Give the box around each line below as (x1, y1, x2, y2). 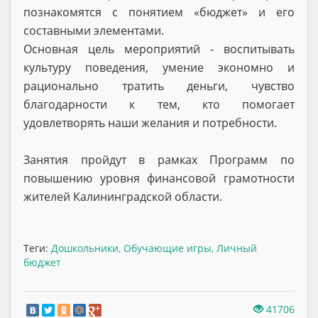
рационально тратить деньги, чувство (23, 77, 295, 94)
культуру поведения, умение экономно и (23, 59, 295, 75)
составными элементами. (23, 22, 164, 38)
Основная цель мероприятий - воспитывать (23, 40, 295, 57)
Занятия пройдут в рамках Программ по (23, 151, 295, 168)
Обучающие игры (124, 241, 212, 255)
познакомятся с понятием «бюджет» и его (23, 4, 295, 20)
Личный (216, 241, 257, 255)
